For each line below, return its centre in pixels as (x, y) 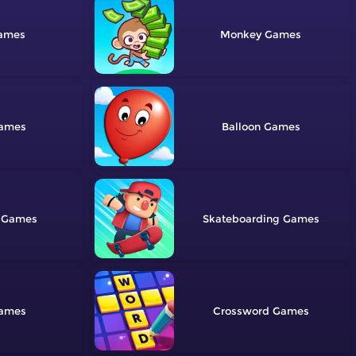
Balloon (241, 127)
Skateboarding (241, 219)
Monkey (241, 35)
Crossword (241, 311)
